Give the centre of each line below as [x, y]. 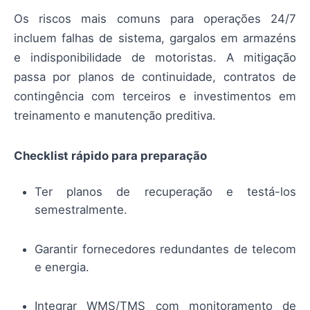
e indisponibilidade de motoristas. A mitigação [155, 58]
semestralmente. [81, 210]
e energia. [62, 267]
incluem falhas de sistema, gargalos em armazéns [155, 38]
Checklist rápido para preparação [110, 156]
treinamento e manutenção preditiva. [115, 116]
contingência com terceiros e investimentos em [155, 97]
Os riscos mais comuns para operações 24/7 [155, 19]
